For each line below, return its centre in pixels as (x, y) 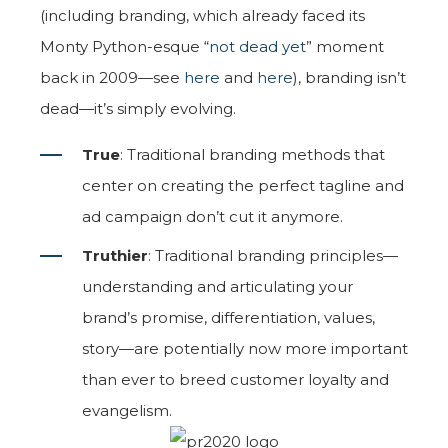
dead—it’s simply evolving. (138, 108)
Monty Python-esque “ (124, 46)
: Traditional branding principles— (273, 255)
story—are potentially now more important (245, 348)
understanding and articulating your (217, 286)
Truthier (115, 255)
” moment (345, 46)
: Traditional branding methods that (252, 154)
